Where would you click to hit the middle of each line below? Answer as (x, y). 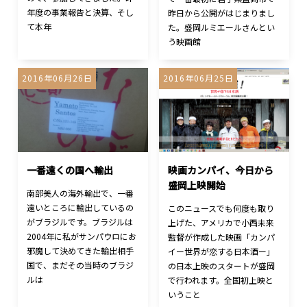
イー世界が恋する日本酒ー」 (222, 251)
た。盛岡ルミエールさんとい (222, 27)
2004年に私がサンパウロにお (82, 236)
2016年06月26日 (57, 78)
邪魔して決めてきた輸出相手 (81, 251)
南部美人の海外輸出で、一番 (81, 193)
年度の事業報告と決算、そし (81, 12)
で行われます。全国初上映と (221, 280)
